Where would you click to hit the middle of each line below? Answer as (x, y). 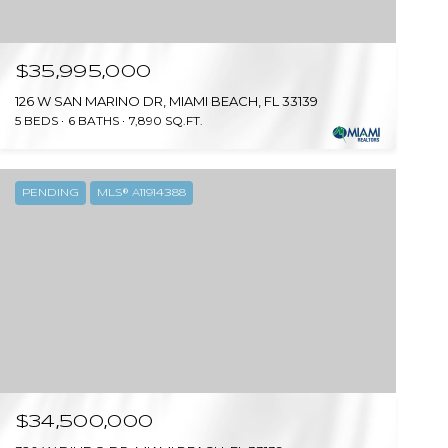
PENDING (50, 193)
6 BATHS (93, 121)
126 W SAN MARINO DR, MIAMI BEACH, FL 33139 (166, 101)
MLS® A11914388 (141, 193)
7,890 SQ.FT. (165, 121)
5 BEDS (36, 121)
